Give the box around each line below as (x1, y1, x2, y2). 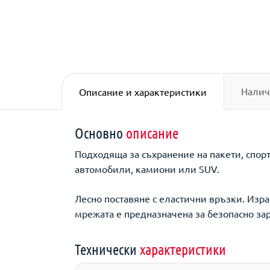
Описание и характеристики (78, 85, 207, 98)
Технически (75, 240, 140, 258)
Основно (75, 124, 126, 142)
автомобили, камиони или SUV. (75, 163, 219, 175)
